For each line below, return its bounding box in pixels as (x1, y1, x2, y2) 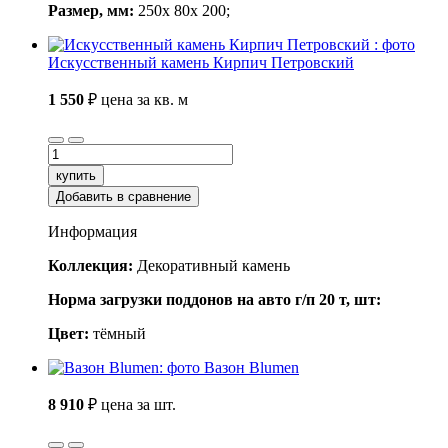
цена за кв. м (101, 91, 188, 109)
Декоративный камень (133, 257, 290, 275)
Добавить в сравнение (56, 189, 191, 205)
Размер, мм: (48, 2, 138, 20)
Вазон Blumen (204, 359, 299, 377)
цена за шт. (101, 396, 176, 414)
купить (56, 168, 96, 184)
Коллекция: (48, 257, 133, 275)
